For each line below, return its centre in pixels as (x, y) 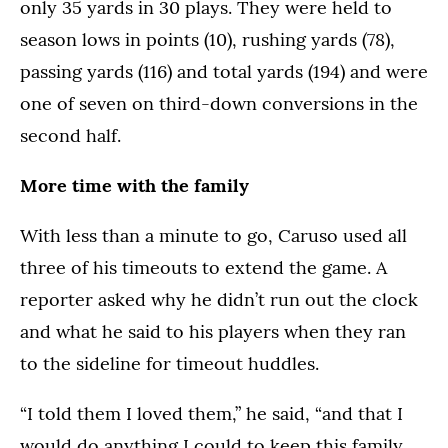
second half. (70, 136)
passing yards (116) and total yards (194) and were (224, 72)
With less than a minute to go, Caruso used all (213, 236)
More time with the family (134, 186)
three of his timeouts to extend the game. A (203, 268)
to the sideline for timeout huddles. (169, 364)
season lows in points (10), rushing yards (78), (207, 40)
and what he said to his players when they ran (213, 332)
